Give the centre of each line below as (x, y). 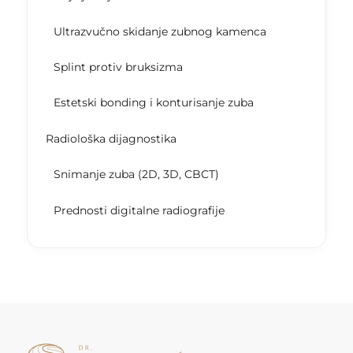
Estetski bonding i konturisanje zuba (153, 103)
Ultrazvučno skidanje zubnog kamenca (160, 31)
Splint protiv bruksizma (118, 67)
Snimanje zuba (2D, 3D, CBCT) (136, 175)
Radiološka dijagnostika (111, 138)
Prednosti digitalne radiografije (139, 210)
